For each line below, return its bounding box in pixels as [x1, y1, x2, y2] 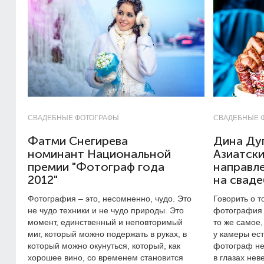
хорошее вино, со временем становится [28, 253, 183, 262]
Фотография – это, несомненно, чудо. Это [28, 194, 192, 203]
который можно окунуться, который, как [28, 241, 180, 250]
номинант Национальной [28, 147, 171, 161]
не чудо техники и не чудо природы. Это [28, 206, 184, 215]
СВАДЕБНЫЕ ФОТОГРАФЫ [28, 114, 119, 122]
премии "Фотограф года [28, 160, 164, 174]
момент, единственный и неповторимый [28, 217, 183, 227]
